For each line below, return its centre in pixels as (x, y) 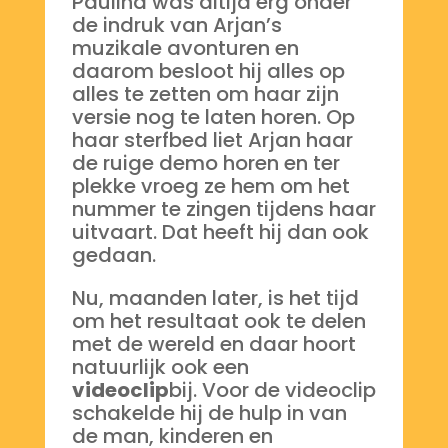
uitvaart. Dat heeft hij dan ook (220, 232)
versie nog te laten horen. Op (213, 117)
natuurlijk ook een (160, 367)
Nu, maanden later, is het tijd (215, 298)
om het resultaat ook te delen (218, 321)
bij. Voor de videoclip (272, 390)
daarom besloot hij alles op (208, 71)
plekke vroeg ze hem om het (210, 186)
